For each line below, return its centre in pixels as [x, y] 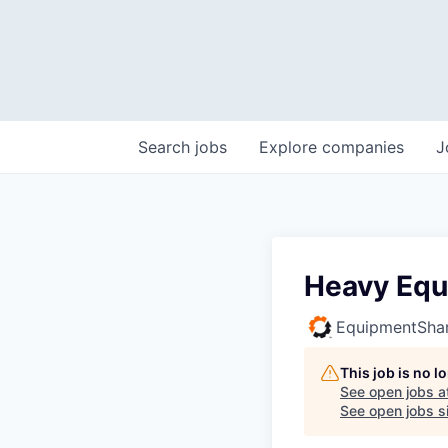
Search [166, 147]
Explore [290, 147]
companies [363, 147]
